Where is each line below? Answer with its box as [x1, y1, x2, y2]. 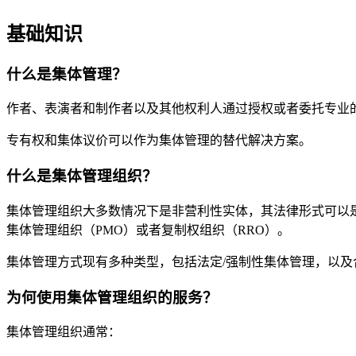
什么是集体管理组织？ [6, 168, 157, 185]
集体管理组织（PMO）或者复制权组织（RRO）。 [6, 222, 290, 237]
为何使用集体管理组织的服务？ [6, 288, 218, 306]
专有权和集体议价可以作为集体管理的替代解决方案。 [6, 133, 311, 148]
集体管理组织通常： [6, 325, 121, 339]
